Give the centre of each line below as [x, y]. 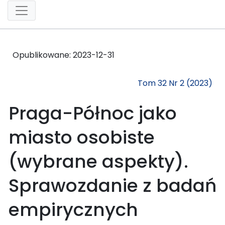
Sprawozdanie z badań [113, 185]
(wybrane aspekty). [98, 161]
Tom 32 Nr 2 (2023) [175, 83]
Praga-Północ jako [93, 113]
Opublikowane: [43, 55]
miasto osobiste [82, 137]
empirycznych [73, 209]
